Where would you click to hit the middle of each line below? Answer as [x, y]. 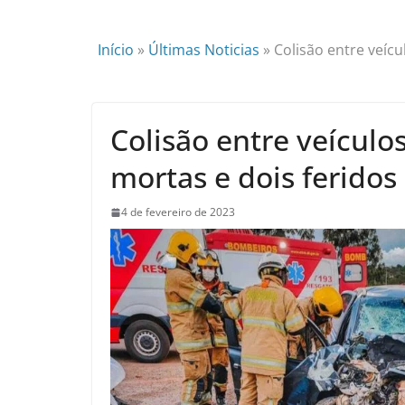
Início [116, 50]
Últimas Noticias [204, 50]
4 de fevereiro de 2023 [178, 212]
